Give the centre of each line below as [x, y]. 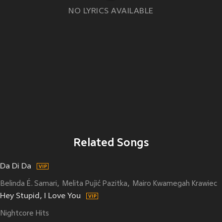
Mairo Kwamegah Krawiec [175, 184]
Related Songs [111, 143]
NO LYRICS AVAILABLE [111, 11]
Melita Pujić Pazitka [95, 184]
